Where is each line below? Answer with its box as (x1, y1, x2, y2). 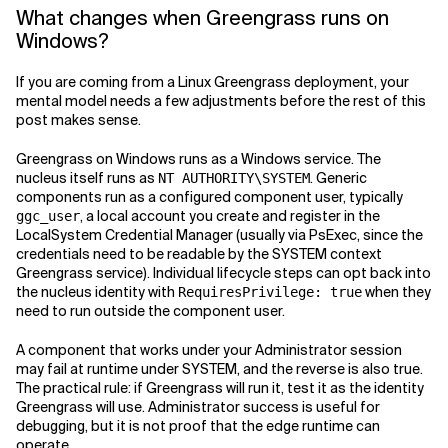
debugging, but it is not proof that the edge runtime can (16, 417, 380, 435)
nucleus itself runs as (16, 169, 158, 187)
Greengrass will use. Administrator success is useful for (16, 398, 380, 416)
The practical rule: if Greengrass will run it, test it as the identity (16, 379, 424, 397)
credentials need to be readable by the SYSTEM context (16, 245, 382, 263)
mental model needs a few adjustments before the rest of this (16, 92, 426, 110)
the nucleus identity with (16, 283, 178, 301)
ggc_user (16, 208, 80, 224)
